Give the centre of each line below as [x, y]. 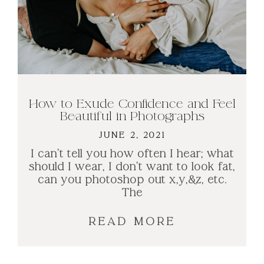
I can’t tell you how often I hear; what [132, 154]
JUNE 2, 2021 [132, 135]
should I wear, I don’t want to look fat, [132, 167]
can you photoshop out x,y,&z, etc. [132, 180]
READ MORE [132, 221]
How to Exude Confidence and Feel [132, 104]
